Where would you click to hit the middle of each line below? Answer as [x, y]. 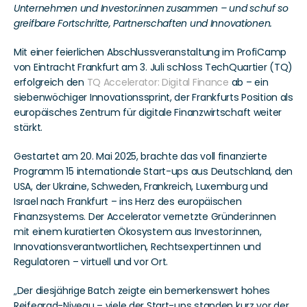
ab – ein [248, 83]
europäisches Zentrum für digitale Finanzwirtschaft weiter [148, 113]
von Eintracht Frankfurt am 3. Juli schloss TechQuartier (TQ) [153, 67]
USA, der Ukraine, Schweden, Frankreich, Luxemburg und [141, 187]
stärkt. [28, 128]
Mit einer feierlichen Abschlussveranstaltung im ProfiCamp [150, 52]
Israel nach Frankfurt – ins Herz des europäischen [128, 202]
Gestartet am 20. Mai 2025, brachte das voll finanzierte [140, 157]
